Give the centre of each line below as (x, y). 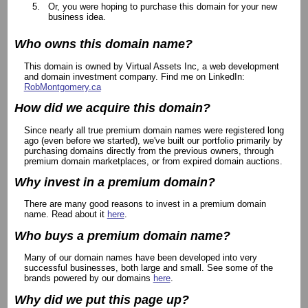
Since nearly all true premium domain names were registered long (154, 130)
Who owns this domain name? (104, 44)
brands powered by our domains (88, 278)
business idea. (77, 16)
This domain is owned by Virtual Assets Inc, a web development (151, 66)
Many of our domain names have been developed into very (140, 258)
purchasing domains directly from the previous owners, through (148, 151)
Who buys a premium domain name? (123, 235)
